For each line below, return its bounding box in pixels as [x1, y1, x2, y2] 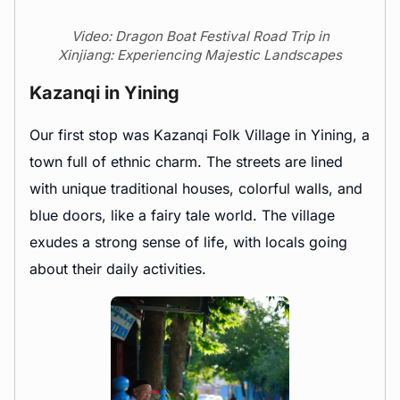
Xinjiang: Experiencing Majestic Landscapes [58, 46, 342, 63]
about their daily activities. [29, 260, 206, 278]
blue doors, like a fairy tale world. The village [29, 206, 335, 224]
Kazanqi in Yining [29, 82, 179, 104]
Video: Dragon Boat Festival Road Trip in [71, 28, 329, 45]
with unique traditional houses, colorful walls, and [29, 179, 362, 197]
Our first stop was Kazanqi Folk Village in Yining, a [29, 126, 370, 144]
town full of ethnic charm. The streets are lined [29, 153, 343, 171]
